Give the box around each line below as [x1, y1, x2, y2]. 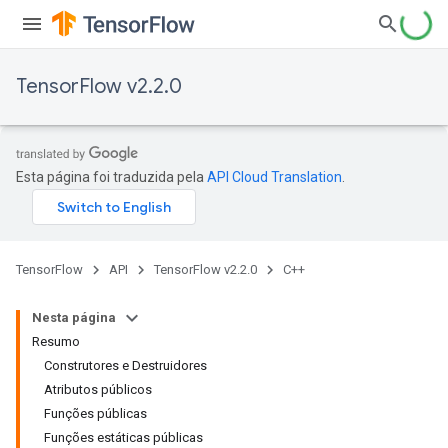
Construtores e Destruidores [44, 358, 207, 373]
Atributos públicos [44, 382, 152, 397]
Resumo [32, 334, 80, 349]
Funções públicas [44, 406, 147, 421]
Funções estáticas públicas [44, 430, 203, 445]
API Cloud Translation [207, 169, 342, 185]
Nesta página [32, 310, 116, 325]
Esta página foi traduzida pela [16, 169, 207, 185]
